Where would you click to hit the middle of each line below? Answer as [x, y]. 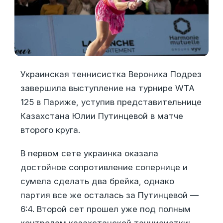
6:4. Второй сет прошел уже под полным [105, 209]
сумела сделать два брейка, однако [97, 181]
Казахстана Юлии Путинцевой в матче [102, 116]
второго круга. [50, 130]
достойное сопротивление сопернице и [104, 167]
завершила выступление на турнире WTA [107, 88]
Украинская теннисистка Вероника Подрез [111, 74]
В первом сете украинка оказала [89, 154]
